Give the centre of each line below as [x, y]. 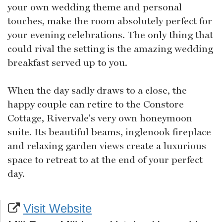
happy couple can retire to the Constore [96, 104]
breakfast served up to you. [67, 63]
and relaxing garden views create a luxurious [107, 146]
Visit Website [57, 209]
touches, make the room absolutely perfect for [110, 21]
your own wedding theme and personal [95, 7]
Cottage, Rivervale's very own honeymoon [100, 118]
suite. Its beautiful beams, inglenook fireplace [109, 132]
